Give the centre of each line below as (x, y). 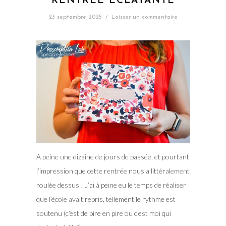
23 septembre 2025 (75, 17)
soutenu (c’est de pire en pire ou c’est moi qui (103, 213)
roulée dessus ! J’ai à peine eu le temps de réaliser (111, 185)
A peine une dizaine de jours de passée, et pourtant (112, 156)
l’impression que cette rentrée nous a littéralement (113, 171)
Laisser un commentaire (145, 17)
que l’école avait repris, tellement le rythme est (106, 199)
